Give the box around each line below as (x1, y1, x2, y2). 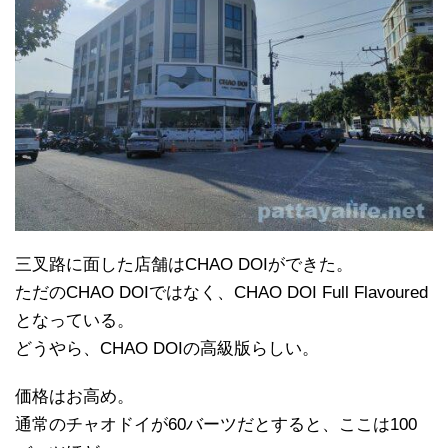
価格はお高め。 (15, 387, 134, 407)
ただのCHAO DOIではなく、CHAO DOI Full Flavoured (15, 283, 428, 303)
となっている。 (15, 311, 134, 331)
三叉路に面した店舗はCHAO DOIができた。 (15, 255, 353, 275)
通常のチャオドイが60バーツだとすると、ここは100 (15, 415, 417, 435)
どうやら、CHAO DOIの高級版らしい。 (15, 339, 319, 359)
